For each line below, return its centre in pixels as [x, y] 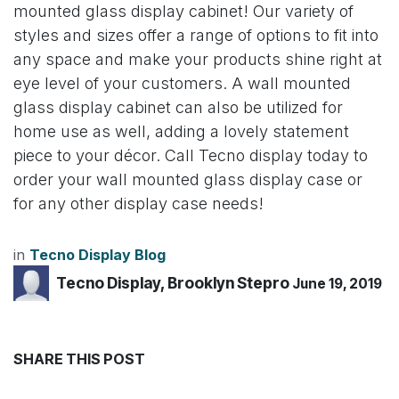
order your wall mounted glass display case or [188, 179]
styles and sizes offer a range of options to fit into [196, 35]
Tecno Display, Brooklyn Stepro [173, 283]
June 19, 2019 [337, 284]
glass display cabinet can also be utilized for [178, 107]
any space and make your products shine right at [198, 59]
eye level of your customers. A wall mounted [182, 83]
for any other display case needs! [138, 203]
